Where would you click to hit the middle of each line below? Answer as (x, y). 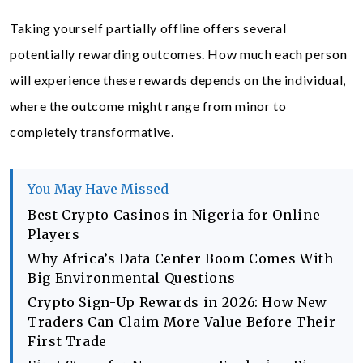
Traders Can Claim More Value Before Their (182, 322)
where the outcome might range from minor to (148, 106)
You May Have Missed (98, 189)
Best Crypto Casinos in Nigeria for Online (174, 215)
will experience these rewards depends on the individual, (178, 80)
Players (54, 234)
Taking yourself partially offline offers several (148, 28)
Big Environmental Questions (132, 278)
